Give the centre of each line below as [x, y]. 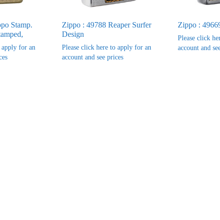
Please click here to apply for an [106, 47]
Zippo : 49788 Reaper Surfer [106, 25]
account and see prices [92, 57]
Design [73, 34]
